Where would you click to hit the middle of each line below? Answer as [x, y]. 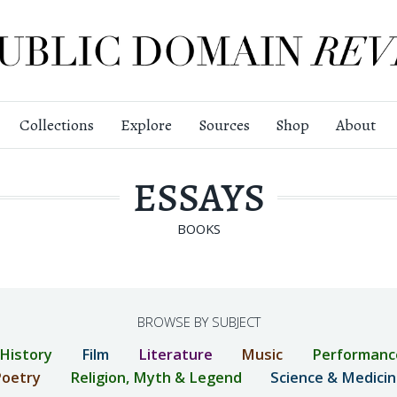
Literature [175, 354]
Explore [146, 125]
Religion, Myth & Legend [156, 377]
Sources [224, 125]
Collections [56, 125]
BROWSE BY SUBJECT [198, 321]
